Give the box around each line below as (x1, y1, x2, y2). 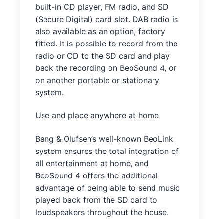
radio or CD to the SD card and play (35, 50, 170, 61)
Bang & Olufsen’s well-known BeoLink (35, 133, 173, 144)
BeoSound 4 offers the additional (35, 170, 158, 180)
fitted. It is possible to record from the (35, 38, 177, 48)
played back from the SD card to (35, 195, 157, 205)
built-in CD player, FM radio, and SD (35, 1, 169, 12)
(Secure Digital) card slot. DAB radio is (35, 14, 178, 24)
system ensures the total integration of (35, 146, 179, 156)
